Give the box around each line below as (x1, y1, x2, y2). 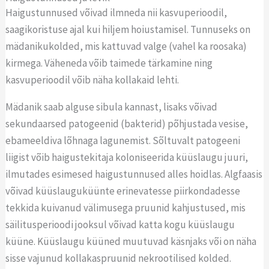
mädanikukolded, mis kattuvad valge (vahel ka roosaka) (5, 39, 247, 53)
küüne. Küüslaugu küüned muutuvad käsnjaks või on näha (5, 234, 257, 248)
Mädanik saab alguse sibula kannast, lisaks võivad (5, 100, 218, 113)
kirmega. (5, 56, 45, 70)
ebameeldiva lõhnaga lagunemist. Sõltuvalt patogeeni (5, 133, 241, 147)
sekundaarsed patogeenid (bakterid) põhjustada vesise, (5, 116, 249, 130)
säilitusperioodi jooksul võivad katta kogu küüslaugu (5, 217, 235, 231)
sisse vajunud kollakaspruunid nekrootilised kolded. (5, 251, 232, 265)
